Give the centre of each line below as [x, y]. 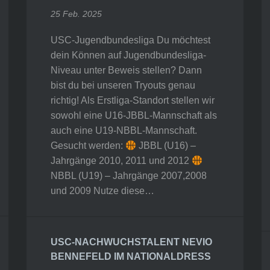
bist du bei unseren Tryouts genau [123, 85]
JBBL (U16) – [166, 146]
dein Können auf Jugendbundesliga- [128, 55]
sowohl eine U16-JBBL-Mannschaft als [134, 115]
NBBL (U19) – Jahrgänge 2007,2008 [129, 176]
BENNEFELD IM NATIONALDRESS [131, 256]
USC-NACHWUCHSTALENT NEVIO [131, 242]
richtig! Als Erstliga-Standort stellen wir [133, 100]
